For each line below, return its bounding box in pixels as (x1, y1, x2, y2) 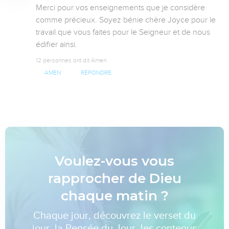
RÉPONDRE (80, 69, 111, 76)
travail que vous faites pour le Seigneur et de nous (36, 27, 210, 37)
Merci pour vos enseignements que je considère (36, 3, 205, 12)
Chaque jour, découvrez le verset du (33, 211, 196, 221)
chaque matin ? (60, 187, 169, 204)
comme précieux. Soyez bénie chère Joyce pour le (36, 15, 216, 25)
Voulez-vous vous (55, 152, 174, 170)
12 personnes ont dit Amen (36, 56, 106, 64)
